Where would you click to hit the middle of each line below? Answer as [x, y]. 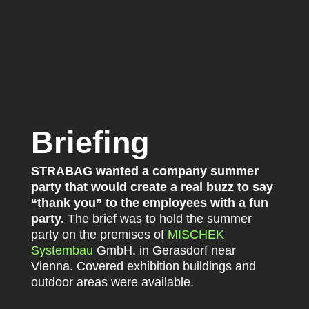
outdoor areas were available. [112, 282]
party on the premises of [99, 234]
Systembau [62, 250]
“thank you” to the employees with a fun [149, 202]
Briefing [90, 142]
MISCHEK [196, 234]
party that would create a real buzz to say [152, 187]
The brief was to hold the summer [158, 218]
